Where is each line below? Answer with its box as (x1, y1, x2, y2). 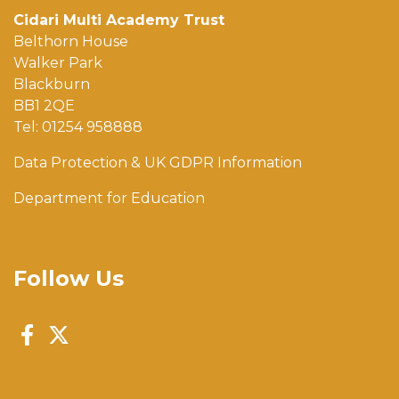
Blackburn (13, 76, 90, 94)
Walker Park (13, 54, 102, 72)
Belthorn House (13, 33, 128, 51)
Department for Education (13, 190, 205, 208)
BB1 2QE (13, 97, 75, 115)
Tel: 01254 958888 (13, 118, 142, 136)
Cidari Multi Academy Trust (13, 12, 224, 29)
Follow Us (13, 265, 124, 292)
